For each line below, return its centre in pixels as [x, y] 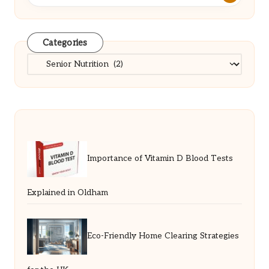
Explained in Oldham [68, 192]
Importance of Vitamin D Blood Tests [160, 159]
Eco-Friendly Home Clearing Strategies [163, 236]
